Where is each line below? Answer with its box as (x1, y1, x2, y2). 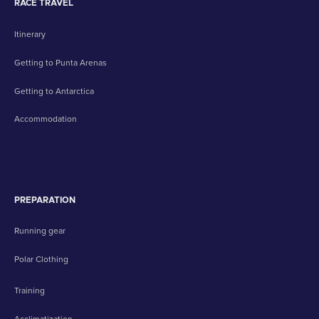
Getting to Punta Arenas (14, 57, 107, 68)
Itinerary (14, 29, 46, 40)
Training (14, 285, 45, 296)
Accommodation (14, 114, 77, 125)
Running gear (14, 226, 66, 236)
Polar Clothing (14, 254, 68, 265)
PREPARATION (14, 195, 75, 204)
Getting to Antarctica (14, 85, 94, 96)
